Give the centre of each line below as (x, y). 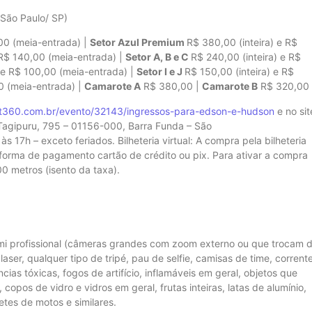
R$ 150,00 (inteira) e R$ (239, 72)
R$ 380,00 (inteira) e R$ (242, 42)
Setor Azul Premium (138, 42)
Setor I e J (161, 72)
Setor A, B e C (158, 57)
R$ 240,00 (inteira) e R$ (246, 57)
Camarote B (230, 86)
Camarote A (112, 86)
